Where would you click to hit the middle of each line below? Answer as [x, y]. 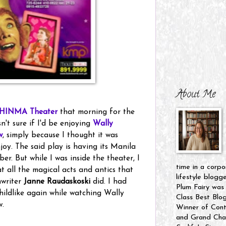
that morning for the [96, 112]
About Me [196, 95]
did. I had [110, 182]
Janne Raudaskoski [58, 182]
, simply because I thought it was [60, 135]
